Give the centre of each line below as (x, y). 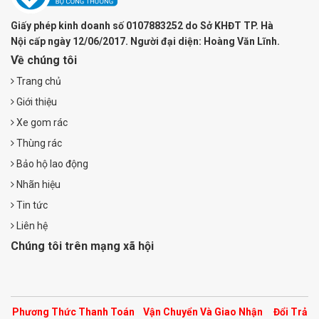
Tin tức (31, 205)
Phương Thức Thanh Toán (73, 312)
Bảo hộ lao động (51, 163)
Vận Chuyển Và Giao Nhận (203, 312)
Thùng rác (38, 143)
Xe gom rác (41, 122)
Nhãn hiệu (37, 184)
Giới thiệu (36, 101)
